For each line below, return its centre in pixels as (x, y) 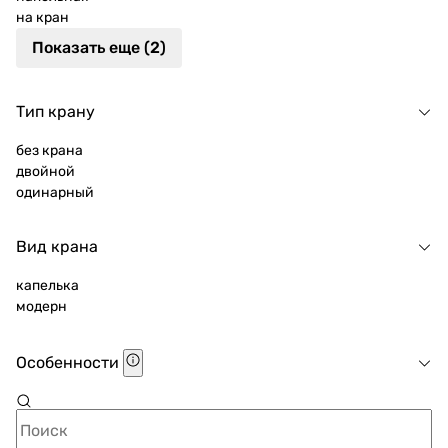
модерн (41, 306)
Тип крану (55, 111)
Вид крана (57, 246)
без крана (49, 150)
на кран (42, 17)
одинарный (55, 192)
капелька (47, 285)
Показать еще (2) (99, 47)
